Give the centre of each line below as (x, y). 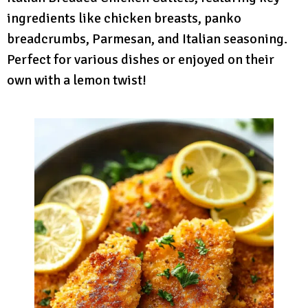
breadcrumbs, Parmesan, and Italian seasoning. (147, 38)
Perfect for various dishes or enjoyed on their (141, 59)
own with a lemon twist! (77, 80)
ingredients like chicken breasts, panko (124, 18)
